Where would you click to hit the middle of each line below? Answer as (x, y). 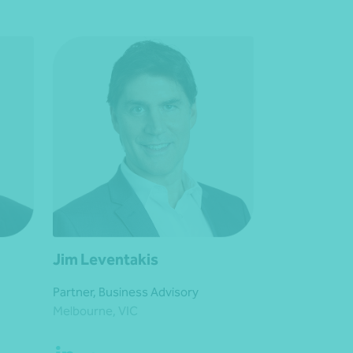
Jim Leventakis (106, 260)
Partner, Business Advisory (126, 292)
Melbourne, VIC (95, 311)
